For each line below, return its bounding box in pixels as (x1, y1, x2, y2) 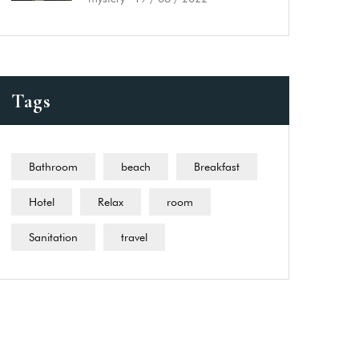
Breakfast (194, 160, 240, 173)
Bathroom (29, 160, 78, 173)
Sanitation (29, 231, 78, 244)
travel (121, 231, 147, 244)
